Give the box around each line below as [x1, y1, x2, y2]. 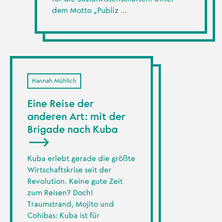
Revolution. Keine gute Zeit [27, 177, 123, 185]
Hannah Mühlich [32, 77, 77, 84]
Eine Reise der [27, 99, 94, 110]
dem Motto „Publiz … [52, 7, 127, 15]
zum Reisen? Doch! [27, 189, 93, 197]
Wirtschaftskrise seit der [27, 166, 111, 174]
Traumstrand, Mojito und [27, 200, 114, 208]
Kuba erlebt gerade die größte [27, 155, 135, 163]
